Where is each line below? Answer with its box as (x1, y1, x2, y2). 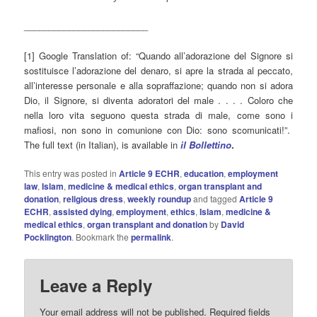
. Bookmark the (71, 231, 132, 243)
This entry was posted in (24, 167, 120, 180)
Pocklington (24, 231, 72, 244)
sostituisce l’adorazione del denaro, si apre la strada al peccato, (24, 64, 293, 78)
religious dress (63, 192, 124, 206)
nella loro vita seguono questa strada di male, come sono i (24, 108, 293, 122)
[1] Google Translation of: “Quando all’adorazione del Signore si (24, 49, 293, 63)
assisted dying (53, 205, 113, 219)
